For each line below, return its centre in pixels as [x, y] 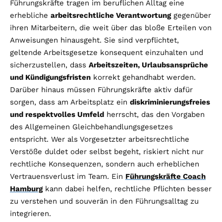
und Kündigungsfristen [50, 77]
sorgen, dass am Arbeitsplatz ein [70, 102]
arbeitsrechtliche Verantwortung [111, 15]
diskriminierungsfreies [170, 102]
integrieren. [30, 213]
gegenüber [191, 15]
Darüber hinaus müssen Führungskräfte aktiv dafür [101, 89]
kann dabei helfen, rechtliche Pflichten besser [127, 189]
